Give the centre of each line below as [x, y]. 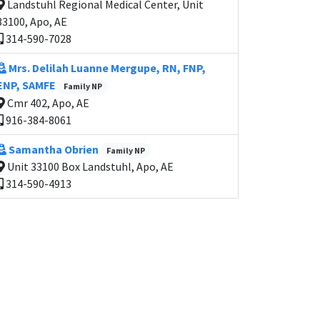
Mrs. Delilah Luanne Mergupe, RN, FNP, [106, 68]
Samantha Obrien [54, 149]
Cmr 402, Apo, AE [47, 102]
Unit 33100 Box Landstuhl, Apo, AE [89, 166]
